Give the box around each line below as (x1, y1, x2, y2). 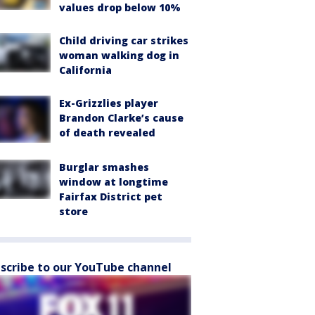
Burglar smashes (59, 160, 149, 174)
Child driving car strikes (59, 34, 188, 47)
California (59, 63, 112, 77)
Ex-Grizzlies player (59, 96, 158, 110)
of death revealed (59, 126, 155, 139)
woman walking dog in (59, 49, 179, 62)
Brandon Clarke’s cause (59, 111, 184, 124)
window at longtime (59, 174, 168, 188)
